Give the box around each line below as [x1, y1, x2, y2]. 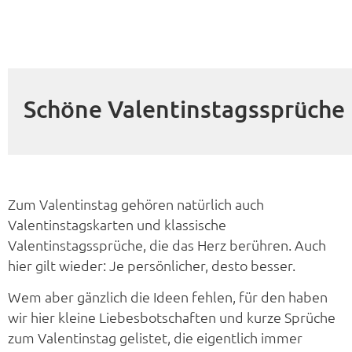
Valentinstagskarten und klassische [8, 214, 226, 233]
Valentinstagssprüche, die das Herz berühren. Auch [8, 235, 326, 254]
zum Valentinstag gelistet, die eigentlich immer [8, 328, 302, 347]
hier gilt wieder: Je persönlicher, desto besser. [8, 255, 295, 274]
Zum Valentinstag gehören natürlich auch [8, 194, 264, 213]
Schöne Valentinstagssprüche [23, 93, 345, 123]
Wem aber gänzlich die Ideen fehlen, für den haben [8, 288, 328, 306]
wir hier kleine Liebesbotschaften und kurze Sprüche [8, 308, 335, 327]
